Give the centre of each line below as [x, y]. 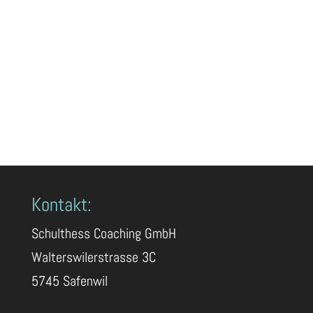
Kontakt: [61, 204]
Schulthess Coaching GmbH [103, 233]
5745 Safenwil [69, 281]
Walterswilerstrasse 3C [93, 257]
